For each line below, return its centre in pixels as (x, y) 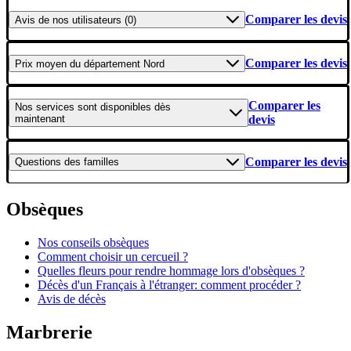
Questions (38, 162)
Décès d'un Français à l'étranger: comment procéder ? (169, 284)
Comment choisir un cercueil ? (113, 256)
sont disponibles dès (123, 107)
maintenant (40, 119)
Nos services (45, 107)
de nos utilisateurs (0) (87, 20)
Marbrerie (49, 332)
